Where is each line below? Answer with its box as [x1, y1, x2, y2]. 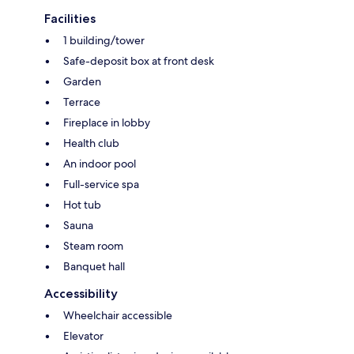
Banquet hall [63, 258, 125, 273]
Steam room [63, 238, 123, 253]
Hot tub [63, 197, 101, 212]
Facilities [44, 10, 96, 26]
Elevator [63, 328, 104, 343]
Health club [63, 135, 119, 150]
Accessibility [44, 285, 118, 301]
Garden [63, 73, 101, 88]
